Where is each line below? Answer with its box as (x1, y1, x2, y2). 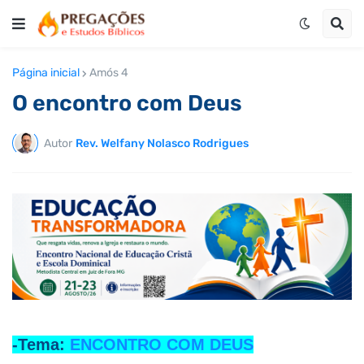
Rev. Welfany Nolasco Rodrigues (76, 136, 249, 150)
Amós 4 (89, 66, 128, 80)
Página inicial (12, 66, 80, 80)
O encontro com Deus (12, 90, 242, 116)
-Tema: (12, 335, 70, 353)
